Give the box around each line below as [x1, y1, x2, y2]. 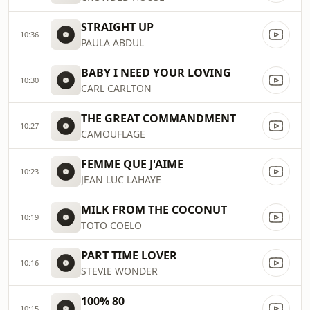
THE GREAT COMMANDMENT [81, 111, 236, 126]
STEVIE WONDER [81, 264, 158, 277]
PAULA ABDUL [81, 36, 144, 49]
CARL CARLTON [81, 82, 152, 95]
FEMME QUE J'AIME [81, 156, 183, 172]
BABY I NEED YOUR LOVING [81, 65, 231, 80]
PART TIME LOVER [81, 248, 177, 263]
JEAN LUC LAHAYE [81, 173, 161, 186]
